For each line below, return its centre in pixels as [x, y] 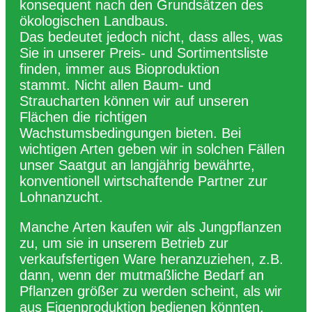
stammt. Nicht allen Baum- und [115, 85]
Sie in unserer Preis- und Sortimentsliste [144, 53]
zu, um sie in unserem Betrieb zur [124, 243]
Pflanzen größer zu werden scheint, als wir [151, 291]
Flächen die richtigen [83, 117]
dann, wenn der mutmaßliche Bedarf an [142, 275]
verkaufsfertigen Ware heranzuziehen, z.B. [151, 259]
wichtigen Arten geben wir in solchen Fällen [152, 149]
